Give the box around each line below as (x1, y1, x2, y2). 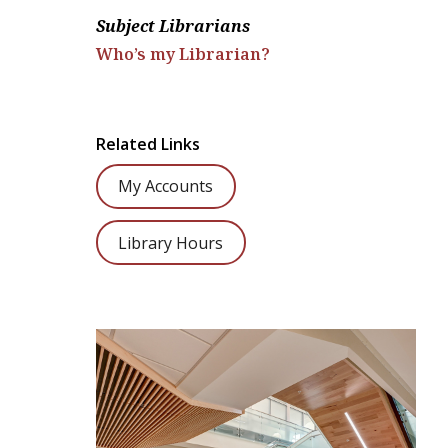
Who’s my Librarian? (96, 42, 270, 65)
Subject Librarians (96, 14, 250, 37)
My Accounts (118, 175, 214, 198)
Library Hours (118, 231, 224, 254)
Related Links (96, 132, 200, 155)
